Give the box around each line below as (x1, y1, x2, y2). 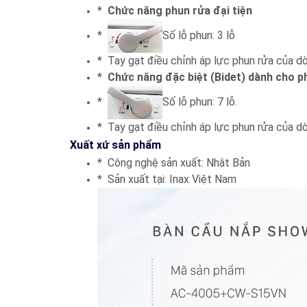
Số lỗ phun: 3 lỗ (162, 29, 235, 42)
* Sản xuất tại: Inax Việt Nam (97, 173, 236, 186)
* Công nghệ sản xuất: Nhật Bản (97, 156, 250, 170)
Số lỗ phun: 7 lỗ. (162, 95, 240, 109)
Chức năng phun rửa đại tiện (108, 4, 252, 18)
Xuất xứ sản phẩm (70, 138, 161, 152)
